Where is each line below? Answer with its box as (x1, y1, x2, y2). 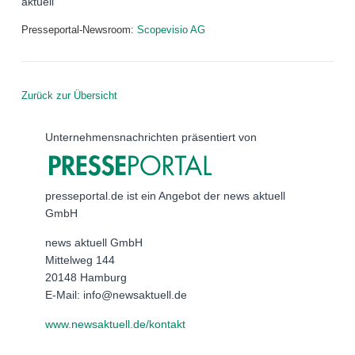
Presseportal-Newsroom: (21, 24, 137, 36)
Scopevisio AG (137, 24, 205, 36)
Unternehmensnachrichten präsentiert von (45, 131, 257, 144)
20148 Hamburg (45, 270, 127, 284)
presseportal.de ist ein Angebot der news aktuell (45, 189, 285, 202)
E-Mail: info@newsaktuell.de (45, 288, 187, 301)
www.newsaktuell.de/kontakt (45, 317, 185, 330)
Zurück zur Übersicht (21, 90, 117, 102)
